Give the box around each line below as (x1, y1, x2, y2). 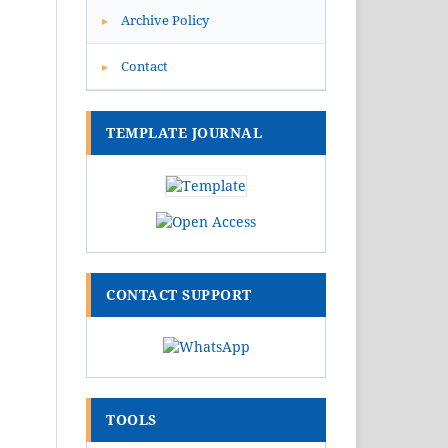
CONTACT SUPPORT (106, 285, 252, 305)
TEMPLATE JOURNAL (106, 123, 262, 143)
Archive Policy (118, 11, 209, 30)
